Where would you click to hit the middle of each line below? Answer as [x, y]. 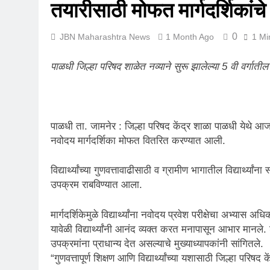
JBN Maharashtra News [105, 37]
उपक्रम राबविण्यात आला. [96, 185]
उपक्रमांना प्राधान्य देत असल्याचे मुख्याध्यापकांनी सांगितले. [157, 243]
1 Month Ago [190, 37]
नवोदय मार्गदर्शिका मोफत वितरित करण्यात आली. [138, 140]
